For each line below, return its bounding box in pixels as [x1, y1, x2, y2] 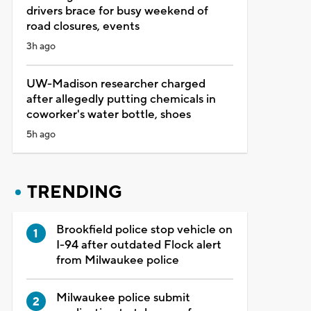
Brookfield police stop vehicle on [56, 221, 233, 237]
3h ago [26, 40, 56, 53]
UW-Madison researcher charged [26, 76, 205, 92]
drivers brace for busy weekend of [26, 3, 208, 19]
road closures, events [26, 18, 140, 34]
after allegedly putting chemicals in [26, 91, 216, 107]
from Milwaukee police [56, 252, 179, 268]
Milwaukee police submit [56, 289, 190, 305]
